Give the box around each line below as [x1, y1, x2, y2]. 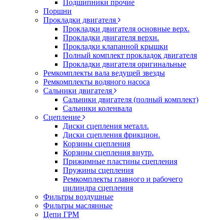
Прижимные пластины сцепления [63, 157, 177, 165]
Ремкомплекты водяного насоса [43, 78, 150, 86]
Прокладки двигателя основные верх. [63, 25, 190, 33]
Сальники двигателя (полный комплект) [63, 95, 198, 104]
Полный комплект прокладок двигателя [63, 51, 197, 59]
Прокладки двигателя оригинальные [63, 60, 186, 68]
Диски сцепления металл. [63, 122, 149, 130]
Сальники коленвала [63, 104, 132, 112]
